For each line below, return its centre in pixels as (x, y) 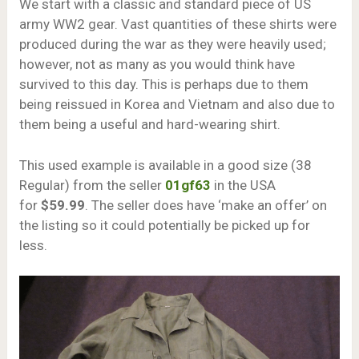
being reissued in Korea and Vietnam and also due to (177, 104)
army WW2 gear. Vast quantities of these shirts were (177, 24)
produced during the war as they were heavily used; (172, 44)
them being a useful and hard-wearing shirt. (149, 124)
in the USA (244, 185)
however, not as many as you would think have (157, 64)
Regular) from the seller (92, 185)
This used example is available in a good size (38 (165, 165)
